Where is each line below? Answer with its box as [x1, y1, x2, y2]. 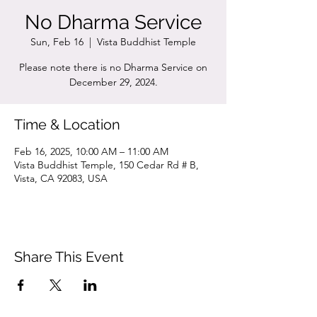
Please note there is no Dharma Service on [19, 61, 207, 74]
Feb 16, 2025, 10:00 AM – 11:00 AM [14, 145, 168, 158]
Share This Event [14, 248, 124, 265]
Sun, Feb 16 [30, 35, 83, 48]
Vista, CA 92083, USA [14, 172, 108, 185]
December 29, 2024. [69, 76, 158, 88]
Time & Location [14, 116, 120, 133]
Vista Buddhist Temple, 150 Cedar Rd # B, [14, 158, 199, 171]
